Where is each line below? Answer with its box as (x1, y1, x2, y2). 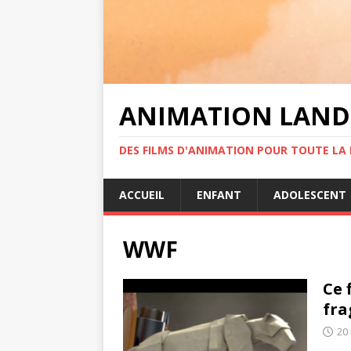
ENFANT (197, 187, 241, 202)
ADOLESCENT (273, 187, 346, 202)
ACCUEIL (119, 187, 165, 202)
